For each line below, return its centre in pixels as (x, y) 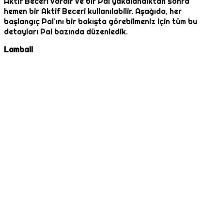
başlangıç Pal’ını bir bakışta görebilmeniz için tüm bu (101, 22)
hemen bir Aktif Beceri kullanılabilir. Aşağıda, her (93, 12)
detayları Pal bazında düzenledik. (66, 32)
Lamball (18, 50)
